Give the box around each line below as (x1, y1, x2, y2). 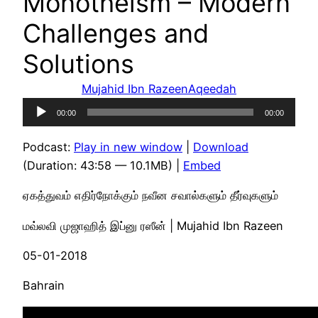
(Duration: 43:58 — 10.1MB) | (23, 158, 183, 173)
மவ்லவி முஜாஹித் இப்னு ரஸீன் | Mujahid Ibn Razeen (23, 218, 283, 233)
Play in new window (74, 140, 182, 155)
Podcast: (23, 140, 74, 155)
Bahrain (23, 278, 65, 293)
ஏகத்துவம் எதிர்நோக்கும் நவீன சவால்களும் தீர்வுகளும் (23, 188, 278, 203)
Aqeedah (188, 81, 236, 96)
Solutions (23, 48, 134, 79)
